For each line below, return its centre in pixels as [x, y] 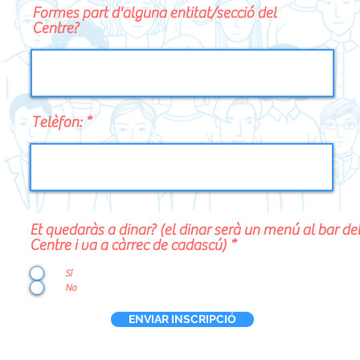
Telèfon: [57, 122]
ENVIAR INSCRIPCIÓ [182, 319]
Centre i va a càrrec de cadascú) [128, 245]
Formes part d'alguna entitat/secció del [154, 13]
